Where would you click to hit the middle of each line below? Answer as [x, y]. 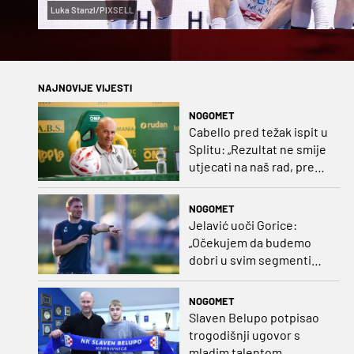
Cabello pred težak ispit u [258, 131]
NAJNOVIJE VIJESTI [85, 87]
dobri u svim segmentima [258, 259]
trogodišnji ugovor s [244, 335]
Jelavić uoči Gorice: [243, 224]
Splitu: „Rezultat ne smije [257, 149]
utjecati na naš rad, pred [255, 166]
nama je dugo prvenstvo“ [256, 183]
